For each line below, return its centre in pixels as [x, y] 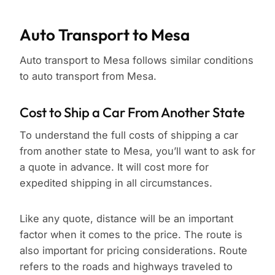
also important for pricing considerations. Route [134, 251]
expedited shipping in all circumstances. [116, 183]
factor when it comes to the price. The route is [131, 235]
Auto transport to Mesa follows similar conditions [137, 60]
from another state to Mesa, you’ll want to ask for [137, 151]
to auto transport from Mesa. [88, 76]
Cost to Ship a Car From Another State [132, 113]
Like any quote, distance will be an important [126, 219]
